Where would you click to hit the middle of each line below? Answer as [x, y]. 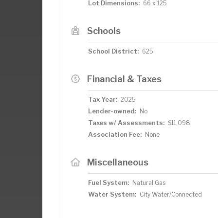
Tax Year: [103, 99]
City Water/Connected [171, 194]
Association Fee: [115, 134]
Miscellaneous [118, 162]
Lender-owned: [112, 111]
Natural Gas [149, 182]
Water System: [112, 194]
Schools [104, 30]
